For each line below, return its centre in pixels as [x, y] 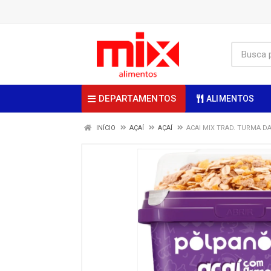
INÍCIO [105, 128]
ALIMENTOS [230, 99]
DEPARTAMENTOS [137, 98]
